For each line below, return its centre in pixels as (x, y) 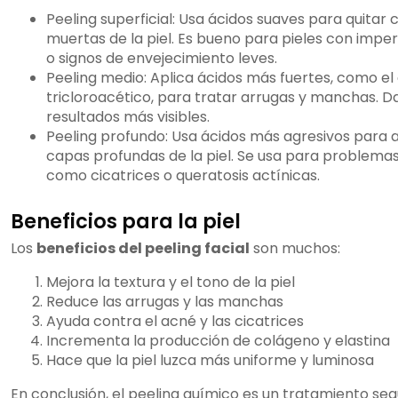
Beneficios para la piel (126, 222)
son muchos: (295, 249)
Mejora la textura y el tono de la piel (171, 283)
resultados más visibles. (128, 117)
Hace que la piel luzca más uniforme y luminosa (210, 361)
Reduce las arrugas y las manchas (165, 302)
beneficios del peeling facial (143, 249)
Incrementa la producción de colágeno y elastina (218, 341)
